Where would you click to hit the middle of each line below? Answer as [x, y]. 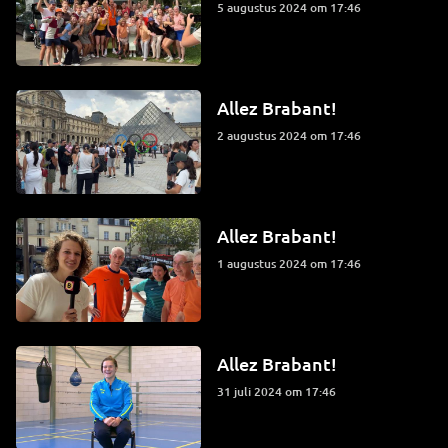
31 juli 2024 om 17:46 [279, 391]
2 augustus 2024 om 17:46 [292, 136]
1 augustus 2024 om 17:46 [292, 263]
